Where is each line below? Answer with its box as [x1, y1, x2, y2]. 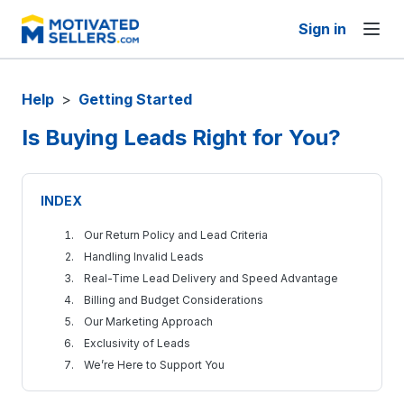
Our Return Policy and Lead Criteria [84, 228, 268, 242]
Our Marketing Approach [84, 315, 213, 328]
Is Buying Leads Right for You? [22, 124, 341, 151]
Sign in [298, 20, 346, 38]
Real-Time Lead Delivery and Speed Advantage [84, 271, 338, 285]
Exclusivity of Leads [84, 336, 190, 350]
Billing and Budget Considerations [84, 293, 263, 307]
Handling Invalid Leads [84, 250, 204, 263]
